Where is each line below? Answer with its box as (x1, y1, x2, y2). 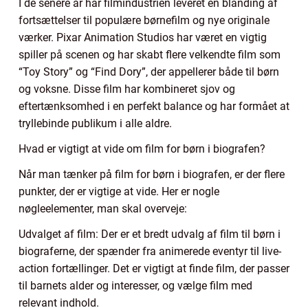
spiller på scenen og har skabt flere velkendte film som (19, 48, 280, 62)
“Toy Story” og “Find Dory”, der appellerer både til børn (19, 65, 279, 79)
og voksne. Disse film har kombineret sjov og (19, 82, 235, 96)
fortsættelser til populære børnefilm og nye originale (19, 14, 269, 27)
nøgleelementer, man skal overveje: (19, 202, 187, 216)
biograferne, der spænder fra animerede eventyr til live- (19, 245, 281, 258)
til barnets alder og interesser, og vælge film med (19, 279, 252, 293)
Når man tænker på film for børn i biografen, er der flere (19, 168, 285, 181)
